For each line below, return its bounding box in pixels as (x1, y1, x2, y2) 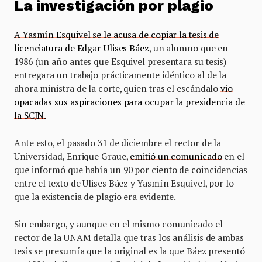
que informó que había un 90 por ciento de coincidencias (14, 163, 247, 175)
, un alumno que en (149, 42, 229, 54)
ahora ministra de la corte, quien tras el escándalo (14, 82, 221, 94)
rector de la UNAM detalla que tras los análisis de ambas (14, 231, 244, 243)
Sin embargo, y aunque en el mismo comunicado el (14, 218, 223, 230)
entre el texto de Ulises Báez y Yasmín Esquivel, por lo (14, 177, 234, 189)
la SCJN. (14, 109, 46, 121)
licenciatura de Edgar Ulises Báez (14, 42, 149, 54)
